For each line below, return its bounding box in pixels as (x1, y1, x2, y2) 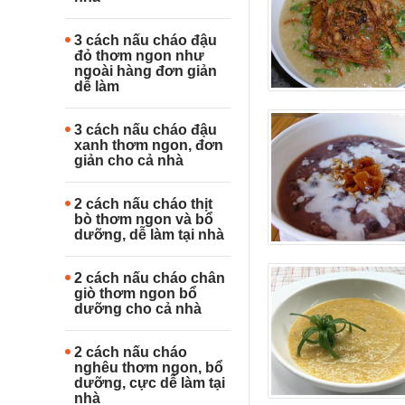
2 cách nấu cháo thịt (74, 195, 212, 212)
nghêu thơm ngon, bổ (74, 359, 223, 375)
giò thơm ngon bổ (74, 285, 197, 301)
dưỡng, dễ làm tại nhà (74, 226, 224, 242)
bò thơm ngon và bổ (74, 211, 213, 227)
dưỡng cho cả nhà (74, 300, 202, 316)
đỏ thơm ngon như (74, 47, 204, 63)
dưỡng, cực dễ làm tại (74, 374, 225, 391)
